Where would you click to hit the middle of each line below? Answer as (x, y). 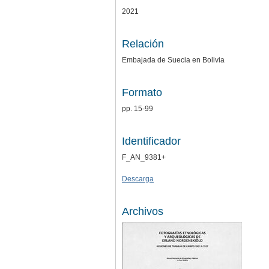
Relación (143, 44)
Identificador (151, 141)
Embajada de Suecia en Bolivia (173, 60)
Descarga (138, 179)
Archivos (143, 211)
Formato (142, 92)
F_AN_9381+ (144, 157)
